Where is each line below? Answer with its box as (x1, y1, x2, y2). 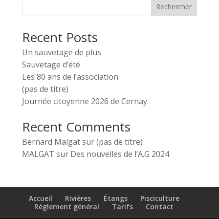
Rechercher (156, 1, 192, 11)
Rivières (65, 194, 91, 203)
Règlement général (34, 202, 100, 211)
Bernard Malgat (22, 136, 80, 147)
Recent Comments (22, 118, 131, 135)
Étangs (103, 194, 128, 203)
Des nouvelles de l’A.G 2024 (70, 149, 169, 159)
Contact (146, 202, 174, 211)
